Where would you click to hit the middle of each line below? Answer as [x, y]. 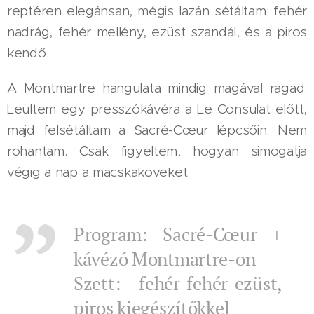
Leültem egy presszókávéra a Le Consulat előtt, [157, 109]
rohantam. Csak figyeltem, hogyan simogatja [157, 151]
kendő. [28, 53]
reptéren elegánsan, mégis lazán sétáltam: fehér [157, 11]
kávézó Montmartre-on [165, 259]
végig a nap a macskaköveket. [99, 172]
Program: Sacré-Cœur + [178, 234]
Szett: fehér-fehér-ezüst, [178, 283]
